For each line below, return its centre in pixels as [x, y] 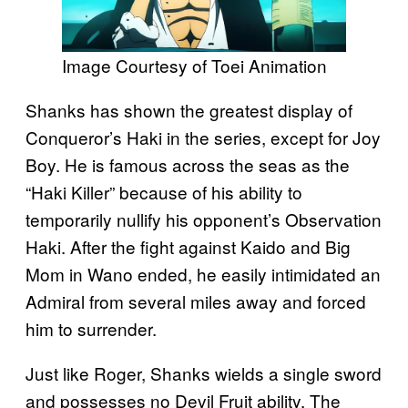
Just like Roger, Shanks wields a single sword [204, 373]
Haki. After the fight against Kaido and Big [188, 247]
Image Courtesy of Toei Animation [194, 66]
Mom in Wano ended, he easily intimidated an [203, 274]
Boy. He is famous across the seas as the [188, 165]
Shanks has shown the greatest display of [189, 110]
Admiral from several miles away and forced [196, 301]
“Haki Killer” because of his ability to [164, 192]
